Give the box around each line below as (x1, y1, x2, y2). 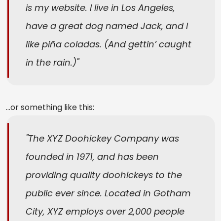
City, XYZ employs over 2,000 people (26, 205, 184, 218)
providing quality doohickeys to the (26, 169, 182, 182)
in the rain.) (26, 56, 76, 69)
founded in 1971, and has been (26, 150, 159, 163)
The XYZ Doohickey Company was (28, 132, 179, 145)
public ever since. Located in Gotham (26, 187, 191, 200)
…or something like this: (6, 102, 94, 113)
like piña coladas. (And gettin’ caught (26, 38, 191, 51)
